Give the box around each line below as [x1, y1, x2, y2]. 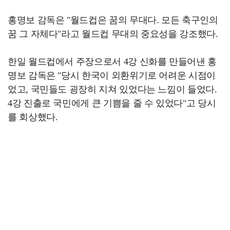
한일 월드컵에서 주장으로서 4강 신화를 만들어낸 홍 [8, 56, 217, 67]
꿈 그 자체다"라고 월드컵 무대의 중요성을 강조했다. [8, 29, 218, 40]
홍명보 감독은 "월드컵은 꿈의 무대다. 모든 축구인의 [8, 15, 218, 26]
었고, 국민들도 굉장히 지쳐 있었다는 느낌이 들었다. [8, 84, 217, 95]
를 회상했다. [8, 112, 58, 123]
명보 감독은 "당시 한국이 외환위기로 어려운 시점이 [8, 70, 216, 81]
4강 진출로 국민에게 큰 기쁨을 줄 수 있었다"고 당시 [8, 98, 216, 109]
